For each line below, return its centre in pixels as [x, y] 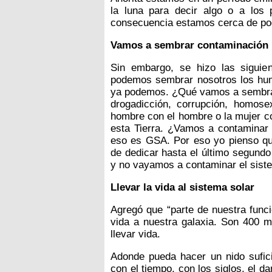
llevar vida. [135, 234]
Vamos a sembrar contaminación [189, 45]
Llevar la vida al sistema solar [182, 187]
